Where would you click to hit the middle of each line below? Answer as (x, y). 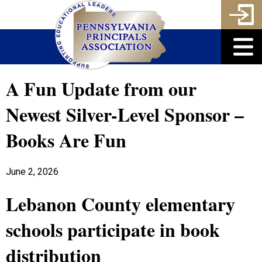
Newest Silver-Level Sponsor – (125, 114)
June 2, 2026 (32, 172)
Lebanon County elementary (120, 204)
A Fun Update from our (101, 89)
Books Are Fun (66, 140)
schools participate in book (113, 229)
